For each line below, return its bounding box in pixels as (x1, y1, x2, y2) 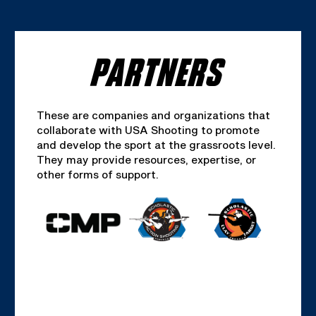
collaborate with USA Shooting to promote (36, 123, 260, 136)
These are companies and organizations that (36, 108, 270, 121)
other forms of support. (36, 167, 159, 181)
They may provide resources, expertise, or (36, 152, 256, 166)
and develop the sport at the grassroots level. (36, 138, 276, 151)
